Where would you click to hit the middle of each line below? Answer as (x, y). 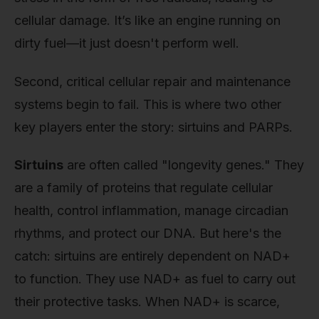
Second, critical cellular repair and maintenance (152, 81)
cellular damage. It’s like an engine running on (147, 21)
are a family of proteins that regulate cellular (143, 188)
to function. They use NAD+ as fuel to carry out (155, 279)
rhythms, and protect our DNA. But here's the (148, 234)
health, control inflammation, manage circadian (151, 211)
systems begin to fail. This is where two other (148, 104)
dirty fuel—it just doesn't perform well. (127, 43)
